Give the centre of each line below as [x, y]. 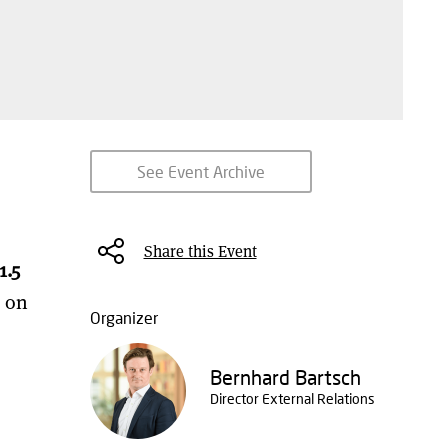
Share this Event [200, 250]
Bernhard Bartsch [285, 377]
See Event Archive [200, 171]
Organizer [123, 317]
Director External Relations [292, 398]
